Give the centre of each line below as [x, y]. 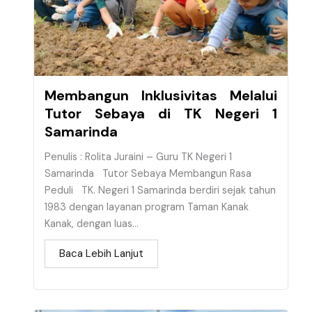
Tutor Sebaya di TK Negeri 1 [161, 113]
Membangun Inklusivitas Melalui [161, 95]
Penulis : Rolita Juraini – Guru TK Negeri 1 [138, 157]
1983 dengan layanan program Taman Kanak [147, 207]
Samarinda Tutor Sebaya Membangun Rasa [148, 173]
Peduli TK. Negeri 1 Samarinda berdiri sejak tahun [160, 190]
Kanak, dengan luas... [92, 224]
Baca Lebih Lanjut [101, 253]
